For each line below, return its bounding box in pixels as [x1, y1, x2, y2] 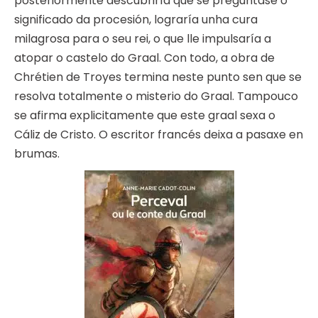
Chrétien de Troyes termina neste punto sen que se [14, 69, 302, 86]
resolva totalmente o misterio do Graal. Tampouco [14, 88, 298, 105]
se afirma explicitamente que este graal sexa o [14, 107, 275, 124]
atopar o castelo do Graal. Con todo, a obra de [14, 50, 275, 67]
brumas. [14, 146, 60, 163]
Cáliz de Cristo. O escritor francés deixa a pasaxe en [14, 126, 303, 143]
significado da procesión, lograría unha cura [14, 11, 258, 28]
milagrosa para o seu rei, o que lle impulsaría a [14, 31, 271, 48]
